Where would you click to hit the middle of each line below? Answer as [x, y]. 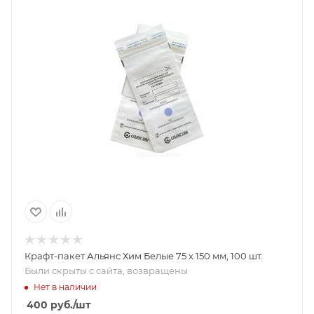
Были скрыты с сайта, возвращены [106, 271]
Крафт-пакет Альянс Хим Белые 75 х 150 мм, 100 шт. [144, 256]
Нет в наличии [65, 287]
